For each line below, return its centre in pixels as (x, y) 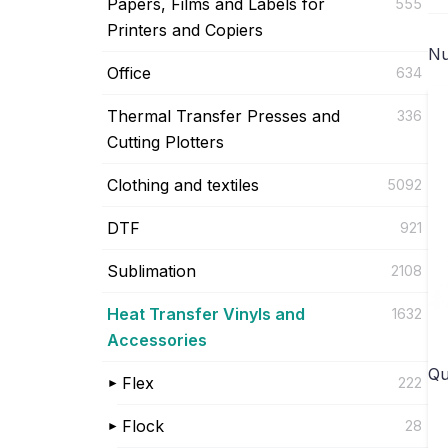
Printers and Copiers (185, 29)
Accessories (157, 339)
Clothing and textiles (183, 184)
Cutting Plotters (165, 141)
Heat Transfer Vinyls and (206, 313)
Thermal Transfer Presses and (223, 115)
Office (129, 72)
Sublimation (151, 270)
